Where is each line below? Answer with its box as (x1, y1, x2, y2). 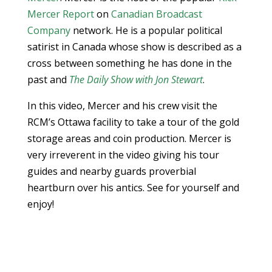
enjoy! (27, 197, 54, 211)
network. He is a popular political (70, 24, 222, 37)
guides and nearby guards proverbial (27, 165, 196, 178)
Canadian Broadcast (110, 7, 202, 21)
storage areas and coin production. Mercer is (27, 132, 231, 145)
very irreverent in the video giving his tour (27, 148, 219, 161)
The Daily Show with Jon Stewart (69, 73, 203, 86)
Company (27, 24, 70, 37)
